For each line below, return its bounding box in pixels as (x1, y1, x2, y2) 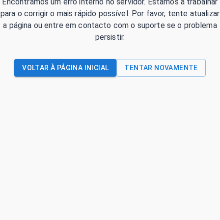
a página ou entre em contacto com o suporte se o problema (3, 21, 217, 30)
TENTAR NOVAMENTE (124, 64, 198, 72)
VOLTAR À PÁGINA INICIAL (22, 64, 109, 72)
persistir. (95, 32, 125, 42)
